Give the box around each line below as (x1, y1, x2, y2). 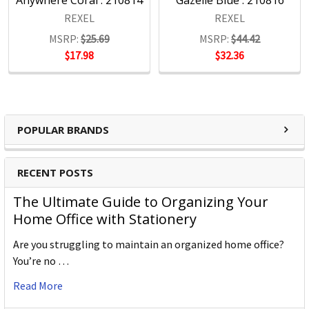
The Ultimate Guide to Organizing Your (13, 192, 268, 212)
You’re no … (13, 254, 69, 268)
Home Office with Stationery (13, 210, 197, 229)
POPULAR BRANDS (17, 123, 109, 137)
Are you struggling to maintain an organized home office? (13, 237, 284, 252)
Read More (13, 279, 63, 293)
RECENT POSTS (17, 166, 93, 180)
